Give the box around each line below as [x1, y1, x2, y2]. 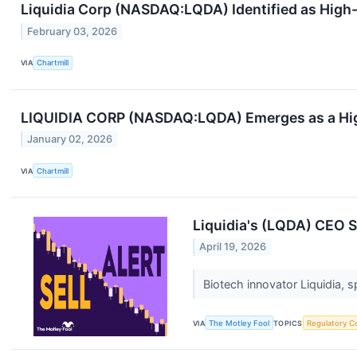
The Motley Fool [209, 318, 270, 328]
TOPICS [273, 318, 303, 328]
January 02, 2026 [27, 133, 113, 146]
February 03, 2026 [27, 25, 118, 37]
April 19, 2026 [199, 241, 267, 253]
